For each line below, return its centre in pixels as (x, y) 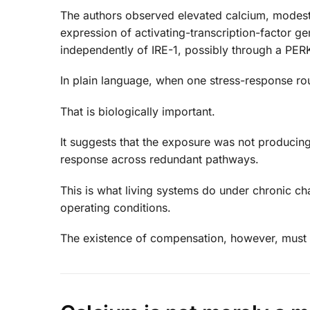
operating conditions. (116, 207)
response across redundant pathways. (159, 159)
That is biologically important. (138, 111)
